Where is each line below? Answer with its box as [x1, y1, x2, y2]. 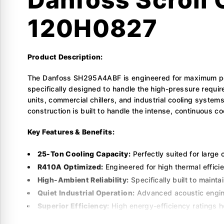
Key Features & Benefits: [27, 127, 115, 136]
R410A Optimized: [37, 162, 103, 171]
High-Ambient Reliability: [37, 175, 129, 184]
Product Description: [27, 52, 103, 61]
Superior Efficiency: [37, 201, 109, 210]
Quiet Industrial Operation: [37, 188, 135, 197]
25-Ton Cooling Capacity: [37, 149, 131, 158]
